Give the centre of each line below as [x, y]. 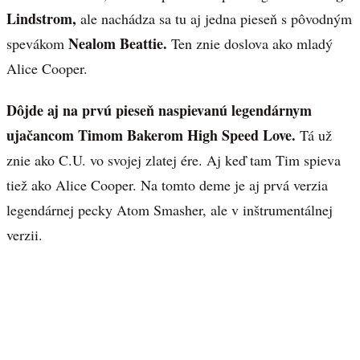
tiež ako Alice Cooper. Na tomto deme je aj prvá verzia [167, 185]
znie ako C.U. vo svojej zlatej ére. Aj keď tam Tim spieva [174, 160]
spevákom [37, 43]
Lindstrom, [41, 18]
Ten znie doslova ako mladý [250, 43]
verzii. [25, 235]
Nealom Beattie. [118, 43]
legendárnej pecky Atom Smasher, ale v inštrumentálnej [170, 210]
